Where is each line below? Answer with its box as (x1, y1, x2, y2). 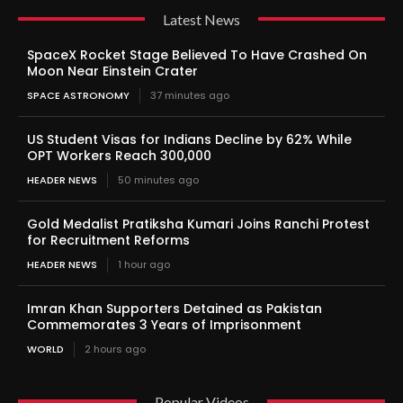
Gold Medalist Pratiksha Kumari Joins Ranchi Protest (27, 214, 370, 233)
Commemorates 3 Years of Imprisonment (27, 315, 301, 334)
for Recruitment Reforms (27, 230, 190, 249)
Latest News (163, 10, 240, 28)
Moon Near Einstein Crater (27, 61, 198, 80)
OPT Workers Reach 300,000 (27, 146, 211, 165)
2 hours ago (85, 341, 146, 356)
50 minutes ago (118, 172, 199, 187)
